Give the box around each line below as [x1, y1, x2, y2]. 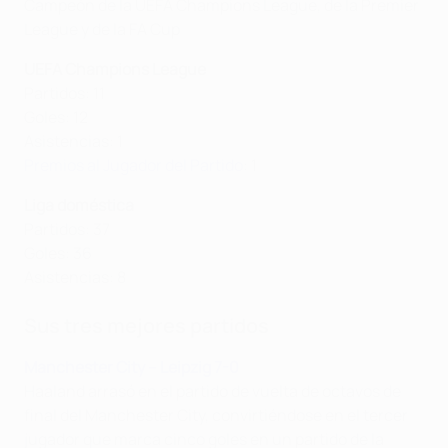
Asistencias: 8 [24, 266, 126, 289]
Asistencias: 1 [24, 130, 123, 153]
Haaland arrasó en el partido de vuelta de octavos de [24, 380, 401, 403]
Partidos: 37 [24, 218, 110, 241]
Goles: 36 [24, 242, 92, 265]
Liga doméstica [24, 194, 134, 217]
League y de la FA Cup [24, 18, 180, 41]
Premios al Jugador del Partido [24, 154, 243, 177]
